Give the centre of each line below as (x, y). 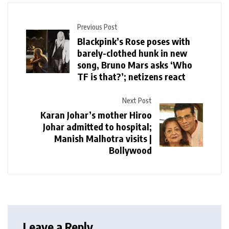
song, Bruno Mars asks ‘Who (135, 64)
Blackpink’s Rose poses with (134, 41)
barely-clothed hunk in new (132, 53)
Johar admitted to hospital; (97, 126)
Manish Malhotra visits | (103, 138)
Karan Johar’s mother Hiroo (96, 114)
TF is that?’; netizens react (131, 76)
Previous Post (97, 27)
